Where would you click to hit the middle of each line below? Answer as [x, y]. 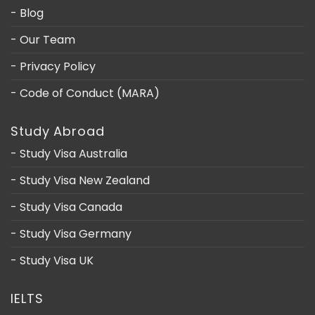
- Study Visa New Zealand [80, 181]
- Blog [27, 13]
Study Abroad [58, 131]
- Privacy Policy [53, 67]
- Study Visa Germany [71, 234]
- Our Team [43, 40]
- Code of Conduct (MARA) [85, 94]
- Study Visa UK [52, 261]
